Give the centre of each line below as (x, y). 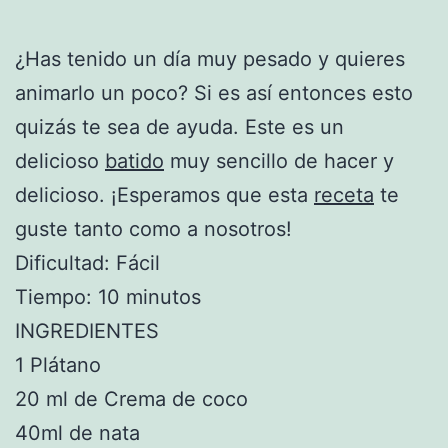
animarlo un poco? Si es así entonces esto (214, 92)
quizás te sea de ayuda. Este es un (179, 126)
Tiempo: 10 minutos (108, 296)
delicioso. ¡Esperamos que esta (164, 194)
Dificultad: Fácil (87, 262)
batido (134, 160)
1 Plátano (58, 364)
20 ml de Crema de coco (131, 398)
